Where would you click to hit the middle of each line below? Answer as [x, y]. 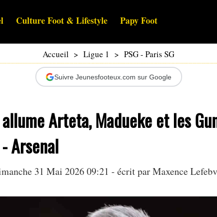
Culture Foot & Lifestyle [62, 21]
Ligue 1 [96, 54]
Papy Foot [139, 21]
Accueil [56, 54]
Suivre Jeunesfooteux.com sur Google [113, 77]
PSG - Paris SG [149, 54]
